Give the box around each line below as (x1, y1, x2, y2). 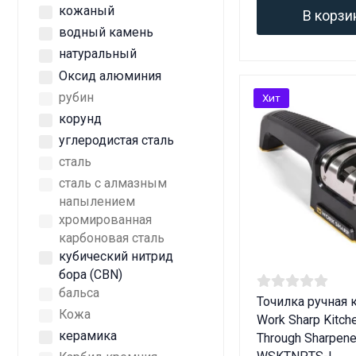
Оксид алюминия (59, 68, 161, 83)
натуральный (59, 46, 137, 62)
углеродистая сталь (59, 132, 174, 148)
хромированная (59, 212, 152, 228)
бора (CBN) (59, 267, 122, 283)
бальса (59, 285, 99, 301)
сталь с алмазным (59, 176, 167, 192)
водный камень (59, 25, 153, 41)
